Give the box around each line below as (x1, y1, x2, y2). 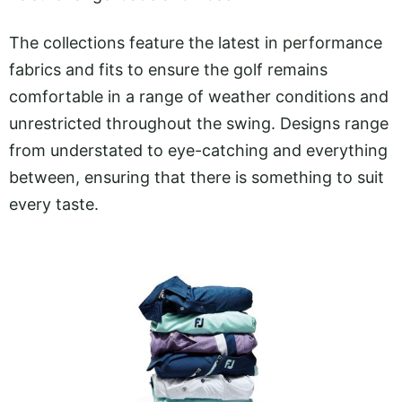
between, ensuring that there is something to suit (9, 168, 384, 188)
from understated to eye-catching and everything (9, 141, 388, 161)
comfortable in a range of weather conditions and (9, 87, 389, 107)
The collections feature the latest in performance (9, 33, 382, 53)
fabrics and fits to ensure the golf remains (9, 60, 328, 80)
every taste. (9, 195, 99, 214)
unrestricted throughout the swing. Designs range (9, 114, 389, 134)
